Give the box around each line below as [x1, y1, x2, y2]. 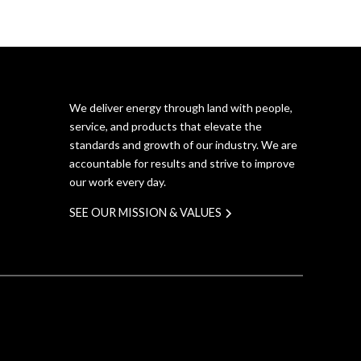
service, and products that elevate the [68, 119, 262, 133]
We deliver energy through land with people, [68, 101, 293, 114]
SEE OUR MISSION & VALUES [68, 205, 222, 219]
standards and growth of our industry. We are [68, 138, 297, 151]
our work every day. [68, 175, 166, 189]
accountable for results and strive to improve [68, 156, 295, 170]
